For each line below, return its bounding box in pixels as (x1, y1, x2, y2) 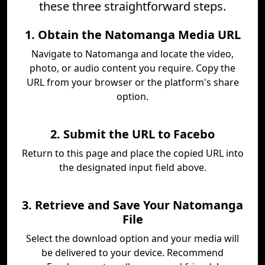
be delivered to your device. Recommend (41, 246, 224, 259)
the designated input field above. (59, 161, 206, 174)
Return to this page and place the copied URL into (21, 147, 244, 160)
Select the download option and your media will (26, 232, 239, 245)
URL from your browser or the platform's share (26, 76, 239, 89)
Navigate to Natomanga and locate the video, (31, 47, 234, 60)
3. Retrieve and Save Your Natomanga (22, 197, 243, 213)
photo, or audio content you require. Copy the (30, 62, 235, 75)
